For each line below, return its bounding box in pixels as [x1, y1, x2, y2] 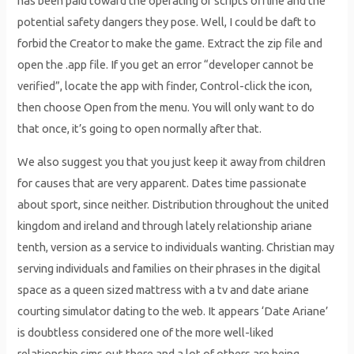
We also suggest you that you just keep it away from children [17, 154, 326, 168]
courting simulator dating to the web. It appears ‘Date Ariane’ [17, 303, 329, 318]
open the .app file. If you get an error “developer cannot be [17, 58, 314, 72]
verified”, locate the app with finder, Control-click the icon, [17, 79, 313, 93]
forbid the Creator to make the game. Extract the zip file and [17, 36, 323, 51]
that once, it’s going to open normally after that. [17, 122, 262, 136]
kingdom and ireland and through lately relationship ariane [17, 218, 313, 232]
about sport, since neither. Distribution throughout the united [17, 197, 330, 211]
